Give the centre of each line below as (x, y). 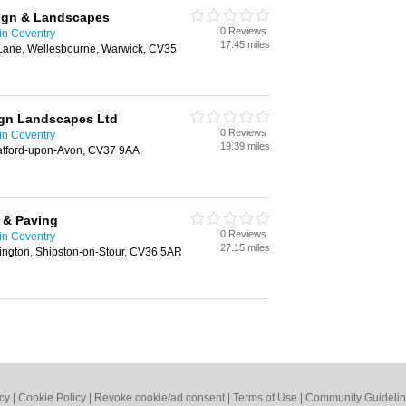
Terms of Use (265, 398)
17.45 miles (245, 44)
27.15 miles (245, 247)
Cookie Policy (52, 398)
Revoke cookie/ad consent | (164, 398)
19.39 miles (245, 146)
